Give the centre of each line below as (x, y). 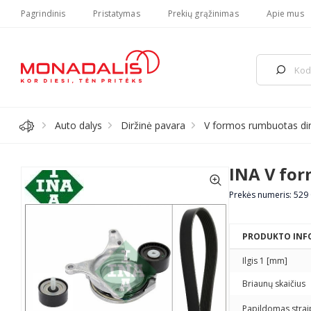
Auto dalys (78, 125)
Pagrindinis (43, 14)
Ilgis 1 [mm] (266, 261)
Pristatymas (117, 14)
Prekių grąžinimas (203, 14)
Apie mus (285, 14)
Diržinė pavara (153, 125)
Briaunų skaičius (277, 284)
